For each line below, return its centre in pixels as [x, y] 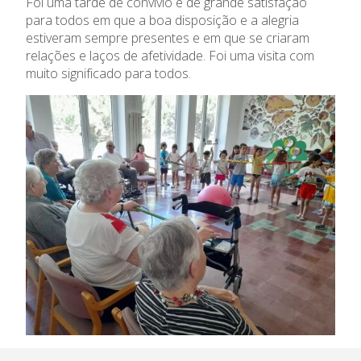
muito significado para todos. [108, 73]
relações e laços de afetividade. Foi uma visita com [170, 56]
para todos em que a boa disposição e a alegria [162, 20]
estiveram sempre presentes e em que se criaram [168, 38]
